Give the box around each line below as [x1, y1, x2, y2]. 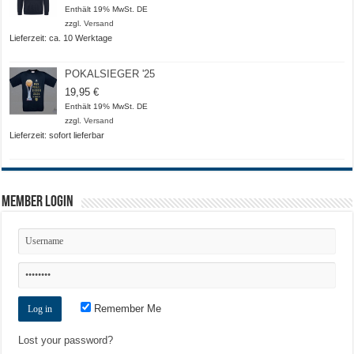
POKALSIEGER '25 [65, 67, 156, 80]
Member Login [2, 194, 74, 210]
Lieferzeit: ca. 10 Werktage [9, 32, 113, 43]
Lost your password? [18, 333, 114, 346]
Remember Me [91, 302, 162, 314]
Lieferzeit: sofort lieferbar [9, 130, 105, 140]
